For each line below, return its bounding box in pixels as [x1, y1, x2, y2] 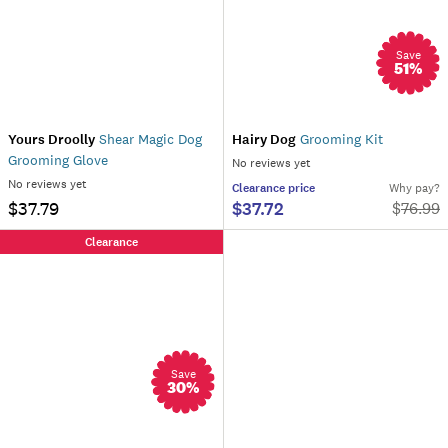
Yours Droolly [8, 130, 95, 149]
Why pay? [389, 180, 440, 196]
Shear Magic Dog [95, 130, 202, 148]
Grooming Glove [8, 151, 108, 169]
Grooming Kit [296, 130, 383, 148]
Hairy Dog [232, 130, 296, 149]
